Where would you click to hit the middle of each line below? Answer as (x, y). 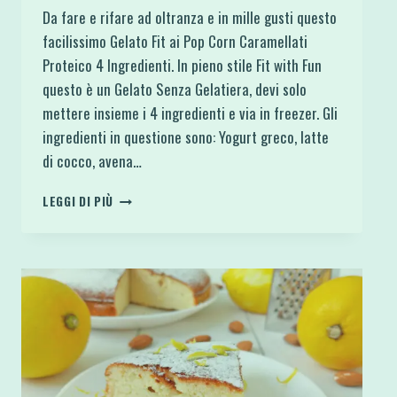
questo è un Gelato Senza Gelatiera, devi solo (175, 90)
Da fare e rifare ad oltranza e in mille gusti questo (190, 18)
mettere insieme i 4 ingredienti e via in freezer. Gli (190, 113)
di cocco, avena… (92, 161)
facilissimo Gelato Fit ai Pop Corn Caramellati (175, 42)
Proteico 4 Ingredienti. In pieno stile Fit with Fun (182, 66)
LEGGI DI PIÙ (78, 202)
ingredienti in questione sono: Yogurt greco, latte (186, 137)
